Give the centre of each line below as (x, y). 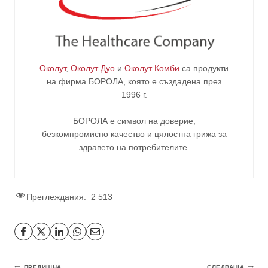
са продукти (204, 68)
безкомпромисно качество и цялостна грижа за (134, 134)
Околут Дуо (93, 68)
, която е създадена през (172, 81)
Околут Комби (152, 68)
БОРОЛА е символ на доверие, (134, 121)
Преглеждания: (56, 197)
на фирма (68, 81)
